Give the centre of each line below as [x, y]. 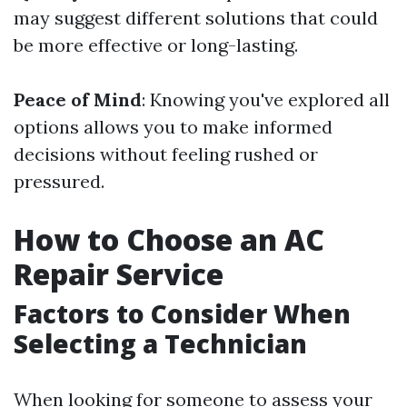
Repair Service [119, 274]
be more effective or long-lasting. [156, 45]
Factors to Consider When [182, 314]
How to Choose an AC [169, 240]
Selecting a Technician [160, 344]
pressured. [59, 182]
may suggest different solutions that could [196, 18]
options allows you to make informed [173, 127]
